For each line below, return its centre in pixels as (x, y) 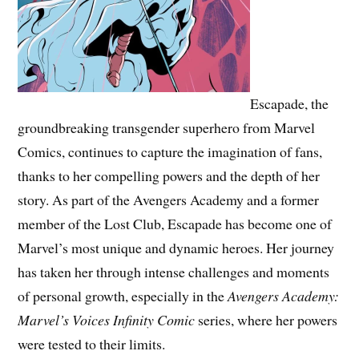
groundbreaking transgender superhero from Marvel (167, 128)
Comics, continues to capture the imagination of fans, (170, 152)
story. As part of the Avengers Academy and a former (169, 200)
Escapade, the (290, 104)
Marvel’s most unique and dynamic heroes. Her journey (176, 248)
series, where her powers (266, 320)
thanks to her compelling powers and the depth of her (169, 176)
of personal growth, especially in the (123, 296)
